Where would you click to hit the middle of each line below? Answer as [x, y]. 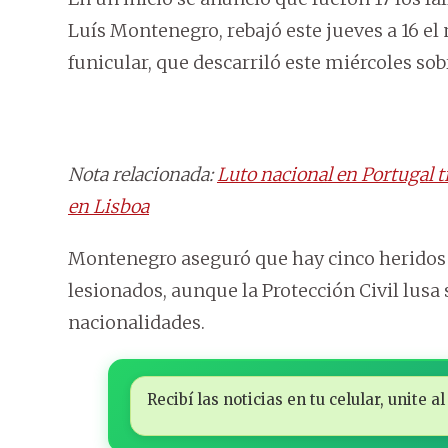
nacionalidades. [136, 323]
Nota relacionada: [142, 175]
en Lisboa [108, 207]
